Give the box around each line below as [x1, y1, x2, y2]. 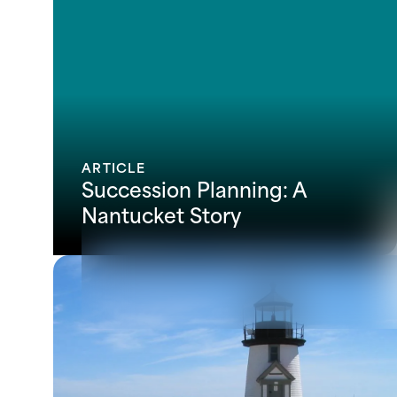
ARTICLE [82, 156, 145, 177]
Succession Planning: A [82, 171, 307, 204]
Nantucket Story [82, 197, 241, 230]
